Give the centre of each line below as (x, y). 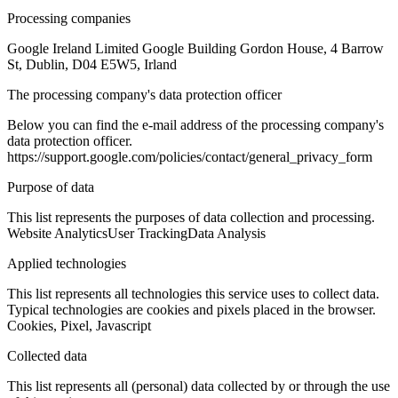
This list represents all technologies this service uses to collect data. (193, 294)
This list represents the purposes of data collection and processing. (191, 218)
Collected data (47, 356)
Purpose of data (51, 187)
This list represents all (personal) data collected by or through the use (199, 386)
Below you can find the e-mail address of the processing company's (195, 125)
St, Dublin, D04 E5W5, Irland (92, 65)
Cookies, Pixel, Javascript (79, 326)
